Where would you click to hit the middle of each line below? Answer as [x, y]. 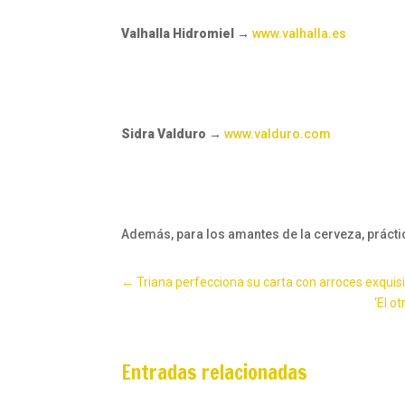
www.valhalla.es [300, 34]
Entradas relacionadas [215, 372]
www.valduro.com [278, 134]
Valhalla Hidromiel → [187, 34]
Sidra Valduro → [172, 134]
